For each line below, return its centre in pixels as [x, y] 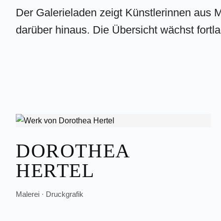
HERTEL [55, 170]
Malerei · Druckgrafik [50, 194]
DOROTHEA [73, 151]
